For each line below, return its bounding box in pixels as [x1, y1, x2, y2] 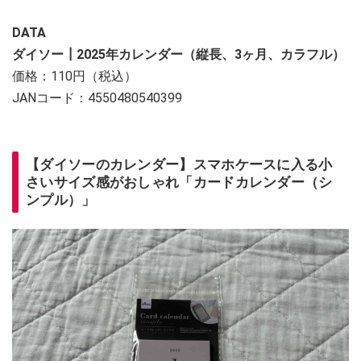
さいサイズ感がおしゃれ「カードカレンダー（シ [26, 173, 333, 190]
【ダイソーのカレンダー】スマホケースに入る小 [26, 156, 333, 172]
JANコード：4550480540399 [12, 89, 182, 106]
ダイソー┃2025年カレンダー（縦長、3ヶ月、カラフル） [12, 46, 345, 62]
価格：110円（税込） [12, 68, 137, 84]
